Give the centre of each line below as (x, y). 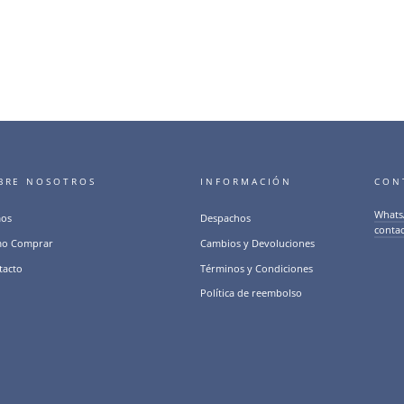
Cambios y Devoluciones (258, 243)
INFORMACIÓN (247, 182)
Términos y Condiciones (257, 268)
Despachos (226, 218)
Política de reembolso (252, 293)
